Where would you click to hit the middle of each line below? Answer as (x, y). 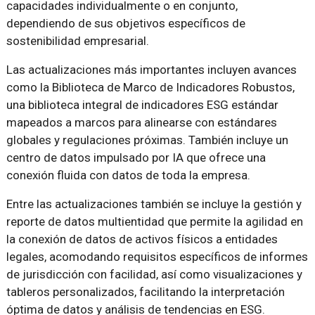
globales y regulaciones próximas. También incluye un (147, 140)
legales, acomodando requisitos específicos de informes (157, 257)
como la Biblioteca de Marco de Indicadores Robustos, (150, 88)
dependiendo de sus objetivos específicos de (126, 24)
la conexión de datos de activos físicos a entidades (142, 239)
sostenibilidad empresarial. (77, 41)
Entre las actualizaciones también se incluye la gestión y (154, 204)
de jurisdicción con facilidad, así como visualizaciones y (154, 275)
